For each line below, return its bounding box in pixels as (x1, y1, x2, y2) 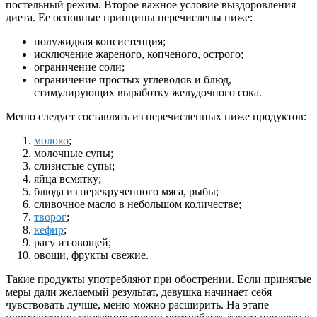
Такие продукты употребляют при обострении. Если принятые (6, 272, 311, 285)
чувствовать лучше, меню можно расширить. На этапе (6, 298, 269, 311)
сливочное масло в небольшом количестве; (34, 197, 241, 210)
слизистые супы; (34, 159, 115, 172)
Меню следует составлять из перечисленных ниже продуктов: (6, 110, 306, 122)
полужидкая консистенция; (34, 35, 166, 47)
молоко (34, 134, 69, 146)
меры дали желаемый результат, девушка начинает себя (6, 285, 272, 298)
